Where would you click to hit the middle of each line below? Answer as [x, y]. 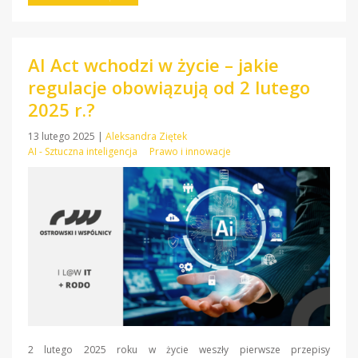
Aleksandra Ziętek [146, 137]
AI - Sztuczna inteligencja [83, 152]
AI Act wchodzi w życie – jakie [153, 65]
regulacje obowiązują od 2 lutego [169, 88]
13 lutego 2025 [63, 137]
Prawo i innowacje [190, 152]
